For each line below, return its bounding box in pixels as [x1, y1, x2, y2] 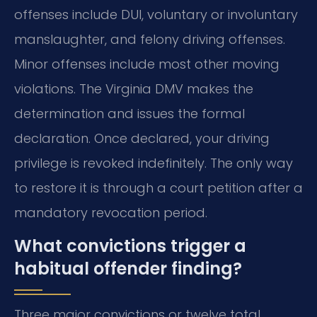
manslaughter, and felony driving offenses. [14, 30, 285, 48]
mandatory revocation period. [14, 203, 207, 221]
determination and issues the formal [14, 104, 245, 122]
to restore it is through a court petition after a [14, 178, 303, 197]
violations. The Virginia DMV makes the [14, 79, 253, 98]
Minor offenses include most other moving [14, 54, 279, 73]
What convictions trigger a [14, 234, 246, 258]
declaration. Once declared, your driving [14, 129, 270, 147]
